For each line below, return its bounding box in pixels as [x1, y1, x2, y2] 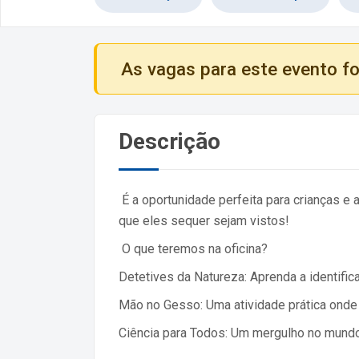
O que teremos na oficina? [119, 240, 268, 256]
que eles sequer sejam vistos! [119, 212, 289, 228]
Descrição [119, 127, 220, 155]
